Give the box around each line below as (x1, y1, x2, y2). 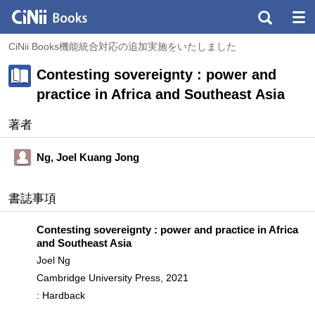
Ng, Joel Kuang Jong (37, 151, 139, 163)
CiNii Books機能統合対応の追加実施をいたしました (8, 41, 236, 52)
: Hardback (37, 290, 85, 301)
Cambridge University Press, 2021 (37, 272, 188, 283)
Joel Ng (37, 255, 70, 266)
